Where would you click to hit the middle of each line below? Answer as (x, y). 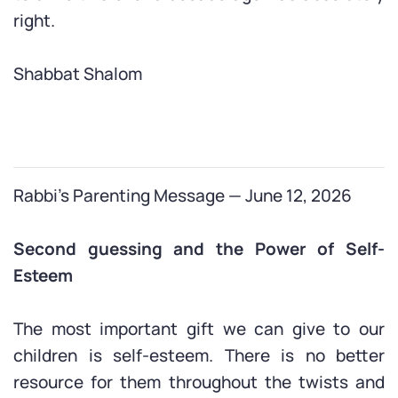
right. (34, 20)
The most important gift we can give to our (199, 329)
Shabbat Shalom (78, 74)
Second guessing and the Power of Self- (199, 249)
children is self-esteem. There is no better (199, 355)
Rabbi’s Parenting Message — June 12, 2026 (183, 195)
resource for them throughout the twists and (199, 382)
